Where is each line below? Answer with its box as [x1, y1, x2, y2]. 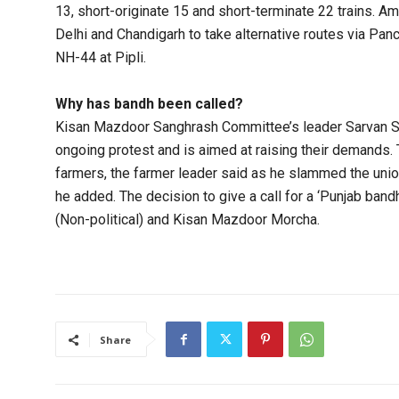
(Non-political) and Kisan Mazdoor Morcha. [55, 211, 320, 229]
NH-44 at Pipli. [55, 49, 146, 67]
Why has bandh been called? [55, 95, 243, 113]
